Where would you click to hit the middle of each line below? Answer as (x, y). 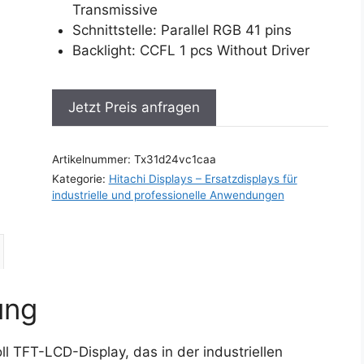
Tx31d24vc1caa (175, 159)
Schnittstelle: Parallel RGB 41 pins (182, 30)
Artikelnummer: (93, 159)
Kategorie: (80, 179)
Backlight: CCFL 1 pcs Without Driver (191, 50)
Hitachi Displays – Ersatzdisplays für (203, 179)
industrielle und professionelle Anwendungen (168, 195)
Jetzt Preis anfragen (134, 107)
